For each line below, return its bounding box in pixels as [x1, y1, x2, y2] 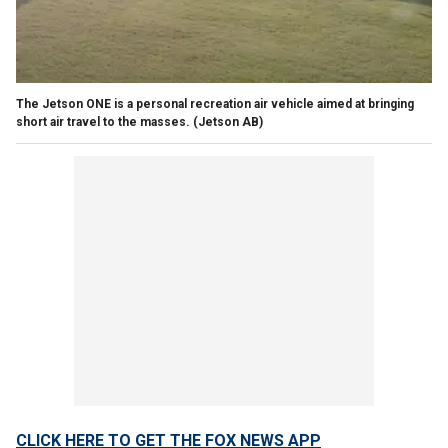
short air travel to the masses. [16, 114, 190, 129]
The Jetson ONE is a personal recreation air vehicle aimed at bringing [16, 96, 414, 111]
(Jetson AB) [193, 114, 263, 129]
